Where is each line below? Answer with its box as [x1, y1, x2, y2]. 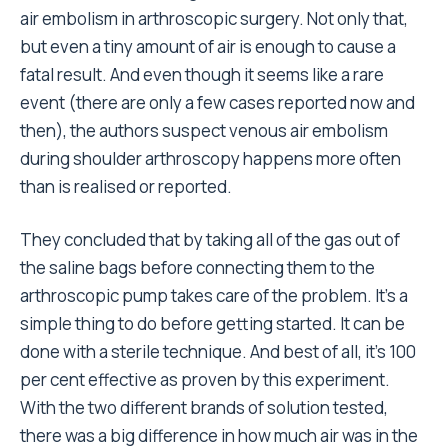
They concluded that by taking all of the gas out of [20, 228, 400, 251]
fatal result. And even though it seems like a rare [20, 63, 384, 86]
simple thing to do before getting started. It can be [20, 312, 405, 335]
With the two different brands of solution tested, [20, 396, 388, 419]
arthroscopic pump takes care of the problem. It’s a [20, 284, 408, 307]
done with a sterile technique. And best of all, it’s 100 [20, 340, 416, 363]
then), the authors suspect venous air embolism [20, 119, 388, 142]
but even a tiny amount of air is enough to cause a [20, 35, 396, 58]
